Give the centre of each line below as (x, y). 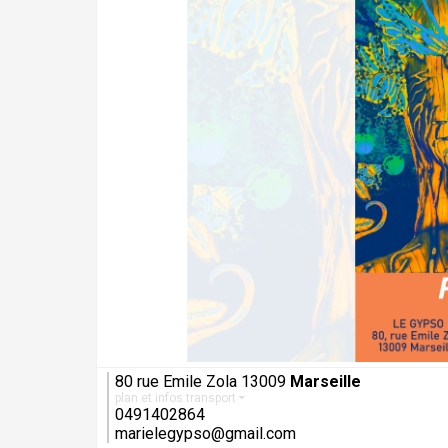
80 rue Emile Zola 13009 (202, 381)
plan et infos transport (177, 398)
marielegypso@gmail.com (205, 433)
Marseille (325, 381)
